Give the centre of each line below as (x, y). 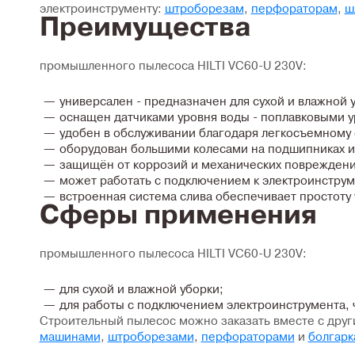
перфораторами (248, 337)
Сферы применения (178, 215)
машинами (70, 337)
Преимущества (145, 27)
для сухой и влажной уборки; (141, 289)
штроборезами (151, 337)
